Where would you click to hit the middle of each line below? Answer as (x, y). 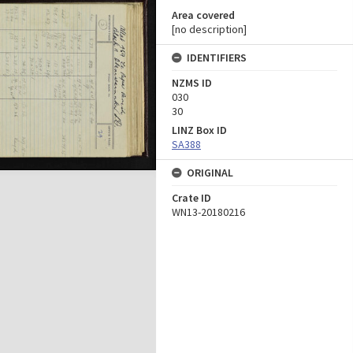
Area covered (203, 15)
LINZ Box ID (199, 130)
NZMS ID (192, 83)
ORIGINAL (210, 173)
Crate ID (191, 198)
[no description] (209, 29)
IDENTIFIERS (217, 58)
